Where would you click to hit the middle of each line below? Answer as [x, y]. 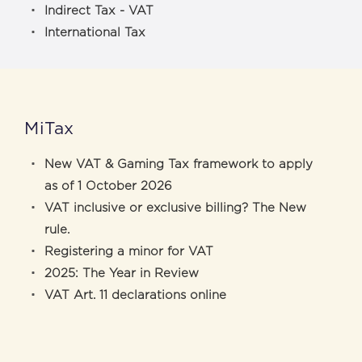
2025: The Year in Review [122, 273]
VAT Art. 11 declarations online [135, 295]
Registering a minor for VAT [129, 251]
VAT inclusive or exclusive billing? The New [175, 208]
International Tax [95, 32]
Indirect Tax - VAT [99, 11]
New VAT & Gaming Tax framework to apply [179, 164]
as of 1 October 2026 [108, 186]
